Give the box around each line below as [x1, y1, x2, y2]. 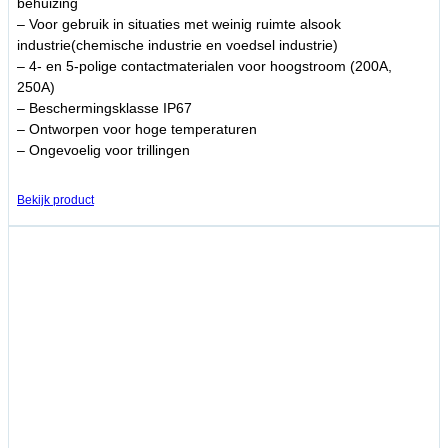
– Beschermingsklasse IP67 [17, 100, 192, 117]
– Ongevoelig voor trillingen [17, 142, 190, 159]
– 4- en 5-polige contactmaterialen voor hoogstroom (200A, [17, 58, 392, 75]
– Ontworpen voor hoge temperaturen [17, 121, 257, 138]
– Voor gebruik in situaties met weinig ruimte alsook [17, 16, 341, 33]
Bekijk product [17, 193, 94, 208]
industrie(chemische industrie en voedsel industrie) [17, 37, 338, 54]
